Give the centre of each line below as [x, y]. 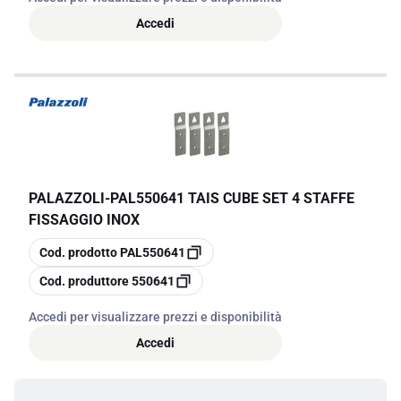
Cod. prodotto [78, 252]
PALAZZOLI [67, 198]
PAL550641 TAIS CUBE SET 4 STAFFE [232, 198]
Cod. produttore [84, 281]
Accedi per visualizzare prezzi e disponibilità [155, 317]
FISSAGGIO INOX [84, 220]
